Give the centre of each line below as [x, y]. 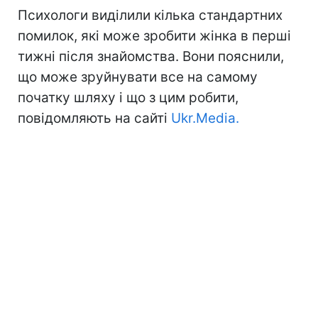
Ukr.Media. [205, 118]
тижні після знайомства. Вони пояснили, [151, 56]
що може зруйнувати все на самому [138, 77]
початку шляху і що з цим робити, [128, 97]
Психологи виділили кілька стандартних [150, 15]
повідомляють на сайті [94, 118]
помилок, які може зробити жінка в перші [154, 35]
